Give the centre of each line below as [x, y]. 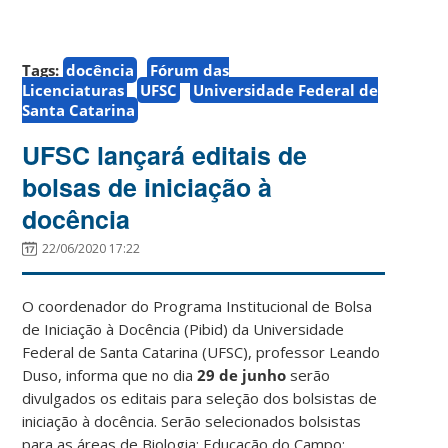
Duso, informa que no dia [110, 374]
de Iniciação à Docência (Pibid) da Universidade [183, 328]
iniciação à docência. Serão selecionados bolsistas [192, 420]
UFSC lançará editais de [165, 154]
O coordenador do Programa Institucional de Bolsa [197, 305]
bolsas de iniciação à [147, 186]
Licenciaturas [73, 89]
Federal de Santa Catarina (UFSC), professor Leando [201, 351]
